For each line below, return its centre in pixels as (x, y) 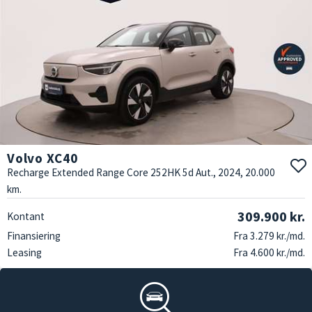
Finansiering (34, 236)
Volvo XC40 (42, 158)
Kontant (26, 217)
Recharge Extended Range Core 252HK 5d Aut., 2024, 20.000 (141, 173)
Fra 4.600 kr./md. (269, 253)
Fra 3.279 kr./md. (269, 236)
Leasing (24, 253)
